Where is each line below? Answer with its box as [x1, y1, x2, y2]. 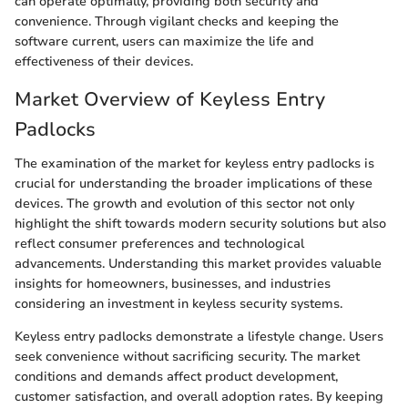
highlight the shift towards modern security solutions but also [15, 215, 386, 233]
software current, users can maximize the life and [15, 32, 314, 50]
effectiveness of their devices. [15, 52, 193, 70]
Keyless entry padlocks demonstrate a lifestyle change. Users [15, 328, 383, 346]
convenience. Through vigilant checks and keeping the [15, 12, 339, 30]
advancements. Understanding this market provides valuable [15, 255, 382, 273]
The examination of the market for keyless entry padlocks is [15, 155, 374, 173]
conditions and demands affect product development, [15, 368, 338, 386]
